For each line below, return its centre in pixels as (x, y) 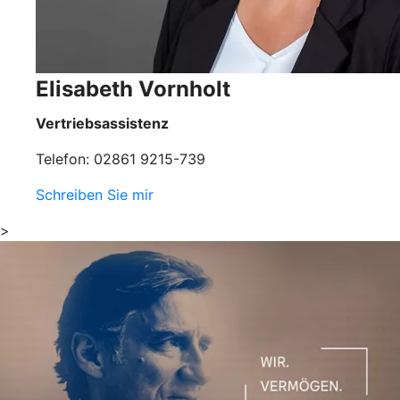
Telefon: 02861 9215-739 (121, 158)
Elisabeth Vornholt (133, 88)
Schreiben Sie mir (95, 194)
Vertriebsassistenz (102, 123)
